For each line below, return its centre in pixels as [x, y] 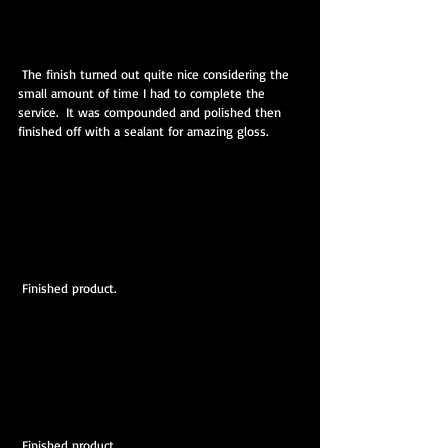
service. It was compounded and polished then [151, 112]
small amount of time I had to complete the [143, 93]
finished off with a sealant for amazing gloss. [143, 131]
